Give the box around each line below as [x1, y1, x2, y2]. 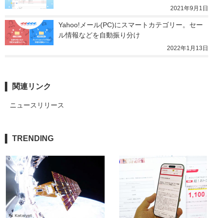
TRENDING [12, 134, 54, 143]
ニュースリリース [10, 101, 64, 109]
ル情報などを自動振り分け [58, 31, 140, 39]
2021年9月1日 [170, 4, 208, 12]
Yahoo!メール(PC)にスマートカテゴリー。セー [58, 20, 203, 29]
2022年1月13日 [167, 44, 208, 52]
